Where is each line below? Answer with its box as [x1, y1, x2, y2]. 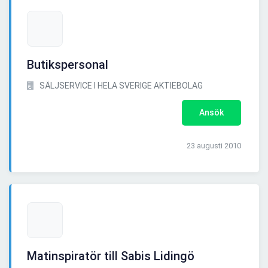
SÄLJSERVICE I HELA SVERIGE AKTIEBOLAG [38, 81, 203, 91]
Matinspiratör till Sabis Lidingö [27, 249, 194, 264]
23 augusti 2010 [187, 141, 241, 151]
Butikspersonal [27, 57, 108, 72]
